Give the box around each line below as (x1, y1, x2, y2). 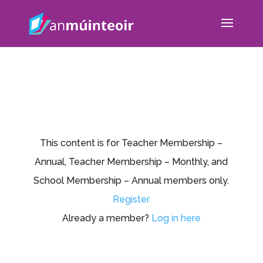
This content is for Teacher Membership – (40, 137, 223, 149)
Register (113, 194, 150, 205)
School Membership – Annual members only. (33, 175, 230, 186)
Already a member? (62, 213, 151, 224)
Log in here (151, 213, 201, 224)
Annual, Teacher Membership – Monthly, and (35, 156, 228, 167)
